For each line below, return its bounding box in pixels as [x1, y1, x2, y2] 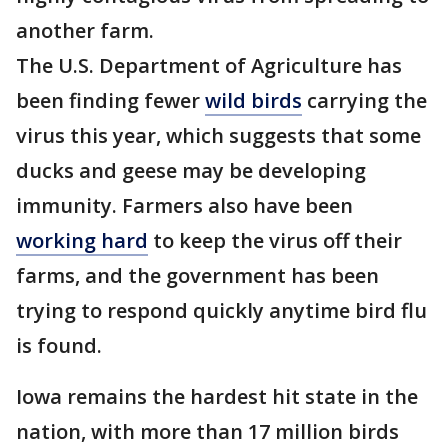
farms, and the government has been [16, 262, 379, 289]
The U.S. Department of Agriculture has [16, 52, 402, 79]
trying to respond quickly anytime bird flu [16, 297, 427, 324]
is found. [16, 332, 102, 359]
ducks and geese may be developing [16, 157, 366, 184]
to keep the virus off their [148, 227, 402, 254]
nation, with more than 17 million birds [16, 418, 399, 445]
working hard [16, 227, 148, 254]
